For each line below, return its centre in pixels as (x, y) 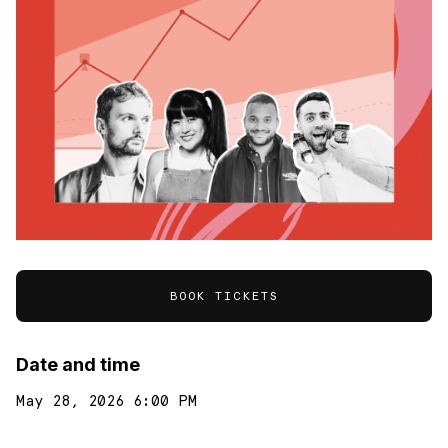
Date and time (78, 365)
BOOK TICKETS (224, 296)
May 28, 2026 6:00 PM (106, 401)
